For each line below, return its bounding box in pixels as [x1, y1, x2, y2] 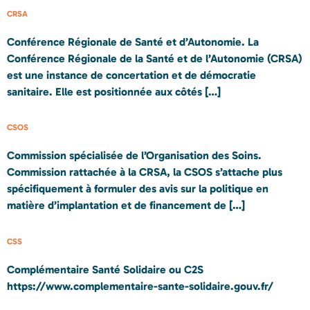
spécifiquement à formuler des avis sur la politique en [7, 182, 268, 196]
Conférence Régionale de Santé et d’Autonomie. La [7, 35, 259, 48]
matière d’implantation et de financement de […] [7, 199, 245, 212]
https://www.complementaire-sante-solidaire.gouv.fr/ [7, 279, 273, 293]
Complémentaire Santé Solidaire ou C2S [7, 262, 203, 276]
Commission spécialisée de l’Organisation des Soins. [7, 149, 262, 163]
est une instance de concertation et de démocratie [7, 68, 256, 82]
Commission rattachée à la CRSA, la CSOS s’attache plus [7, 165, 282, 179]
